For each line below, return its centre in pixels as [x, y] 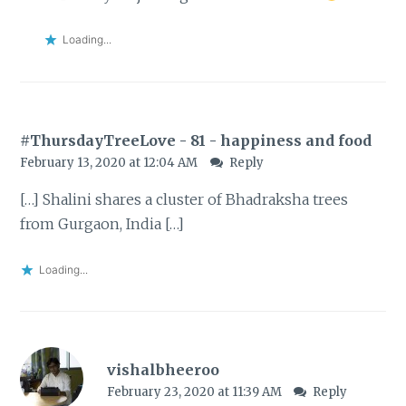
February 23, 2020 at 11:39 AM [195, 392]
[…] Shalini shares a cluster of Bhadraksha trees [184, 199]
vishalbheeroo [163, 370]
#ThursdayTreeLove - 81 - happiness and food [196, 140]
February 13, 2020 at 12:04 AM [111, 162]
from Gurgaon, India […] [102, 223]
